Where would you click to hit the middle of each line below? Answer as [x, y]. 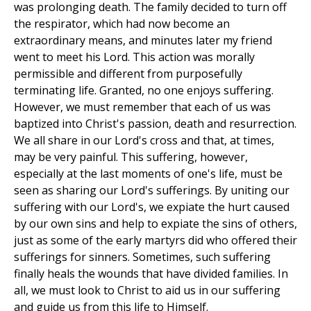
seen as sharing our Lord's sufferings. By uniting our [152, 191]
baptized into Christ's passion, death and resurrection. [155, 124]
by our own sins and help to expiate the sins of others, [155, 224]
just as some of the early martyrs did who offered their [155, 241]
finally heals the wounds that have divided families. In [151, 274]
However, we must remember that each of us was [142, 107]
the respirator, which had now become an [122, 24]
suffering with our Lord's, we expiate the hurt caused [152, 207]
